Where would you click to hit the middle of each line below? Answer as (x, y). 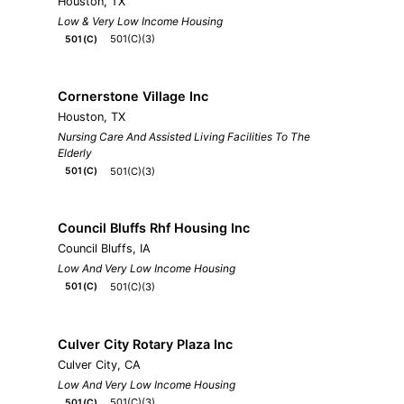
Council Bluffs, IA (104, 249)
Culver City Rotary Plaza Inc (145, 344)
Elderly (75, 152)
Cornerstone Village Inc (133, 96)
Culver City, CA (99, 364)
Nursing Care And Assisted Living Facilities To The (184, 136)
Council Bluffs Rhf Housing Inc (154, 228)
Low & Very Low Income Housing (140, 21)
